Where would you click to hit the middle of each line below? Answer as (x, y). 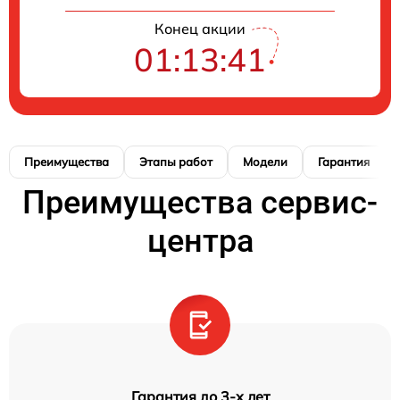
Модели (265, 161)
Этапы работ (176, 161)
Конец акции (200, 28)
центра (200, 241)
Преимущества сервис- (200, 202)
